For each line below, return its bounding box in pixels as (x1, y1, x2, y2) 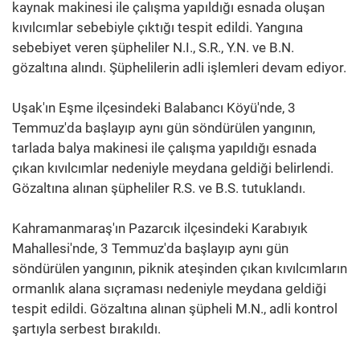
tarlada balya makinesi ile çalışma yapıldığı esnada (12, 139, 317, 156)
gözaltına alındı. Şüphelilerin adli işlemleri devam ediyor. (12, 59, 346, 76)
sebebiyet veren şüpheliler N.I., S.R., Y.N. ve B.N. (12, 39, 294, 55)
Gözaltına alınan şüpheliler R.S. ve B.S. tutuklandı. (12, 179, 305, 196)
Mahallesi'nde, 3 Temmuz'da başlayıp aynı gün (12, 239, 288, 256)
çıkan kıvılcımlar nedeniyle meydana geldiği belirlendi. (12, 159, 333, 176)
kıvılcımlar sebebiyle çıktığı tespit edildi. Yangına (12, 18, 303, 35)
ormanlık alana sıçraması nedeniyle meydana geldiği (12, 280, 326, 297)
